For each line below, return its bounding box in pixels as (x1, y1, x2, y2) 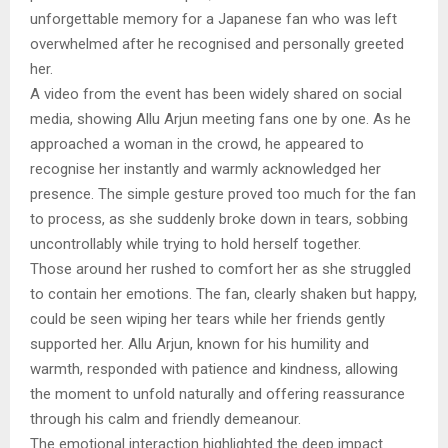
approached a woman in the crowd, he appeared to (30, 135, 364, 153)
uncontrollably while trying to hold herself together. (30, 235, 361, 253)
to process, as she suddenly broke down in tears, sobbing (30, 210, 408, 228)
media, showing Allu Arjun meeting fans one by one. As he (30, 110, 411, 128)
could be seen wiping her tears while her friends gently (30, 310, 385, 328)
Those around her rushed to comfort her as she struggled (30, 260, 411, 278)
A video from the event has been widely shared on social (30, 85, 402, 103)
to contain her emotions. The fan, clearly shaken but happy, (30, 285, 417, 303)
